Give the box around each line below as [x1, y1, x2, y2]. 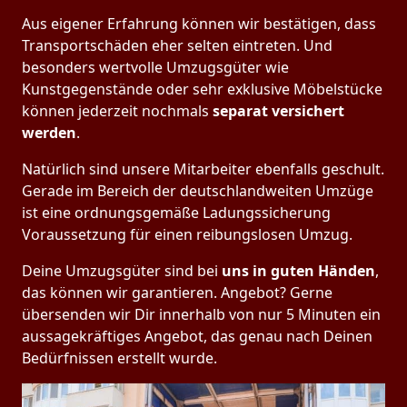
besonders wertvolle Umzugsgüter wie [22, 57, 289, 78]
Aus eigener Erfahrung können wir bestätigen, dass [22, 14, 376, 35]
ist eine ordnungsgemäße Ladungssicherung [22, 203, 331, 223]
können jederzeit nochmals [22, 101, 209, 122]
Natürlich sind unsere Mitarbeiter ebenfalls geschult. [22, 159, 384, 180]
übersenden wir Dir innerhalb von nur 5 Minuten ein [22, 304, 381, 325]
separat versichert [209, 101, 344, 122]
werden [22, 123, 76, 144]
